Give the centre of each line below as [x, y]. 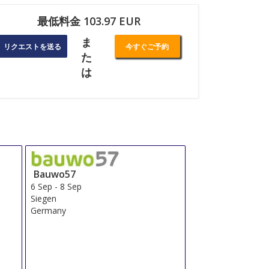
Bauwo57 [55, 174]
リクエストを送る [32, 47]
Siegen [44, 199]
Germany [49, 211]
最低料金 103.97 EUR [89, 21]
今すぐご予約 [147, 47]
